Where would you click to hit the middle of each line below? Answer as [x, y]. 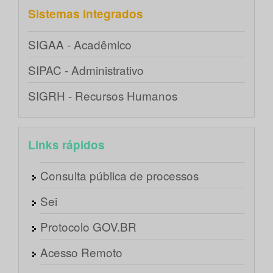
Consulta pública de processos [119, 175]
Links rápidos [66, 145]
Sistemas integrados [86, 14]
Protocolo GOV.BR [88, 227]
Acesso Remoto [81, 252]
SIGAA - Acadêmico [80, 44]
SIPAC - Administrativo [86, 70]
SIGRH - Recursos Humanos [103, 96]
